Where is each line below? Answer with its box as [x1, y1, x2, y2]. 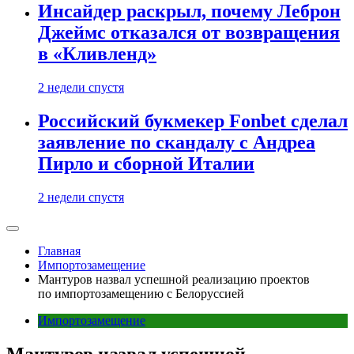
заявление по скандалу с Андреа [38, 131, 315, 153]
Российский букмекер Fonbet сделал [38, 110, 348, 131]
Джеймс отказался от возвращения [38, 22, 340, 43]
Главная [38, 243, 81, 258]
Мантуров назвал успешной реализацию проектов [38, 272, 310, 286]
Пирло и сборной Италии [38, 153, 254, 174]
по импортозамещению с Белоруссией [38, 286, 244, 300]
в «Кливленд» [38, 43, 156, 65]
